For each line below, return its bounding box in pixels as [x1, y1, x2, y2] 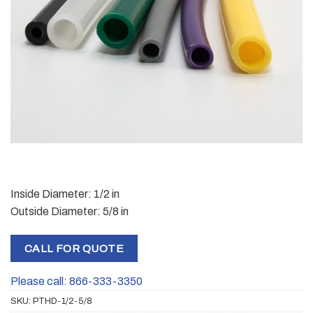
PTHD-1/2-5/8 [33, 296, 92, 307]
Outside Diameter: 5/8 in [10, 205, 129, 217]
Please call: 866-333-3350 [10, 275, 143, 288]
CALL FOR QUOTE [24, 242, 124, 254]
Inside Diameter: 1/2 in [10, 187, 119, 200]
